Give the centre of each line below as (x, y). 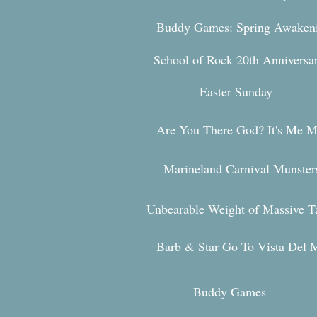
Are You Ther (192, 129)
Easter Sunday (236, 91)
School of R (184, 59)
